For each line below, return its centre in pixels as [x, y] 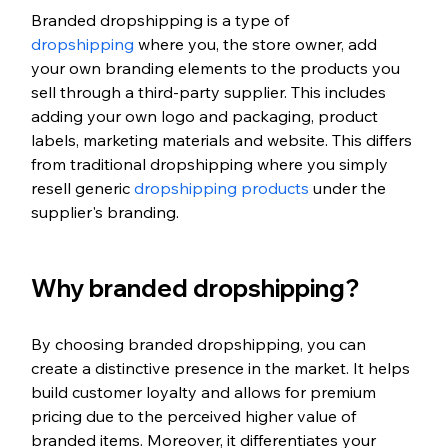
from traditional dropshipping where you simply [211, 163]
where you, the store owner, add [257, 43]
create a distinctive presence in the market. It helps [222, 367]
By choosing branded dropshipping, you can [200, 343]
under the [349, 187]
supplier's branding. [104, 211]
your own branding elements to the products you [217, 67]
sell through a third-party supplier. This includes [210, 91]
